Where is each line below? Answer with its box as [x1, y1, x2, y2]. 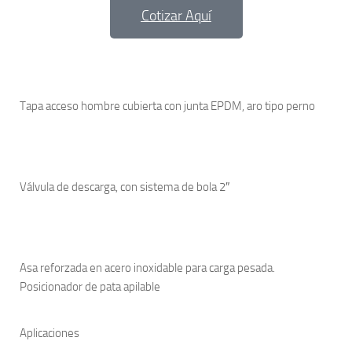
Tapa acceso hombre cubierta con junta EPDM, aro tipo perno [20, 99, 315, 113]
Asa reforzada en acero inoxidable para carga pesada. [20, 261, 275, 275]
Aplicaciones [20, 326, 79, 340]
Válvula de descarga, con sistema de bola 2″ [20, 180, 229, 194]
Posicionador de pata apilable [20, 280, 160, 294]
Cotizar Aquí [141, 7, 211, 24]
